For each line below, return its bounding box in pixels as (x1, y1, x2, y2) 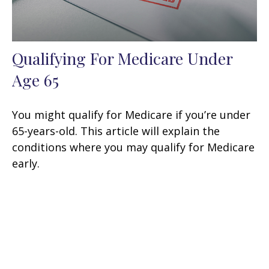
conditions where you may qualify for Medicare (12, 140, 255, 155)
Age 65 (12, 69, 59, 91)
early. (12, 156, 40, 171)
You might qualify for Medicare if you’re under (12, 107, 250, 122)
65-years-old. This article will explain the (12, 124, 220, 139)
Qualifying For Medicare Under (12, 47, 232, 70)
